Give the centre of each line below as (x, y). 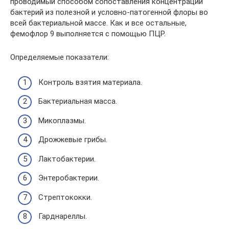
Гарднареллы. (63, 216)
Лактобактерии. (67, 159)
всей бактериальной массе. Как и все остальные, (98, 23)
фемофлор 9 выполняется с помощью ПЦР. (88, 34)
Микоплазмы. (62, 120)
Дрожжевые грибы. (73, 140)
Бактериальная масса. (78, 101)
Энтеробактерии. (69, 178)
